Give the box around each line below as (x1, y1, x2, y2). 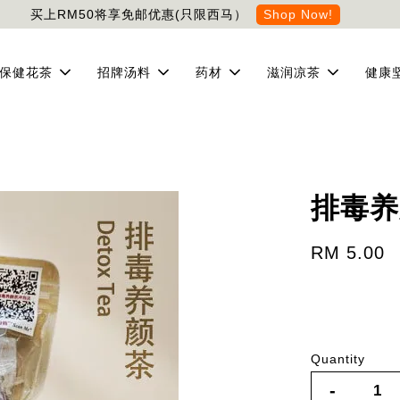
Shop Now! (262, 6, 333, 21)
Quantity (311, 352, 366, 366)
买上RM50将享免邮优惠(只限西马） (29, 6, 247, 21)
